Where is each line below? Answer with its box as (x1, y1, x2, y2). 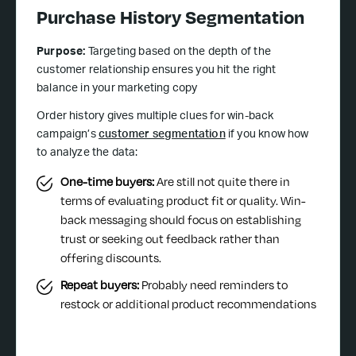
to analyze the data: (37, 148, 138, 160)
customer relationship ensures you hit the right (37, 65, 277, 77)
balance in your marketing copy (37, 83, 198, 95)
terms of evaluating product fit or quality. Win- (60, 192, 306, 210)
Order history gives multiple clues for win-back (37, 111, 274, 123)
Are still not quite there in (154, 173, 290, 191)
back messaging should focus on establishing (60, 211, 301, 229)
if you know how (225, 130, 309, 141)
